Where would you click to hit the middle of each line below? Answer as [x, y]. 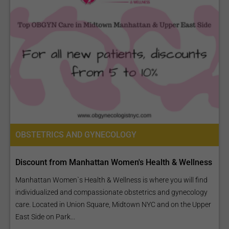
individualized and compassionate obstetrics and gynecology [111, 192]
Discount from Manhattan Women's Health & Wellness [114, 163]
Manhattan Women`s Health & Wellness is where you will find [111, 180]
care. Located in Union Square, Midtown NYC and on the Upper [113, 205]
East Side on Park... [45, 217]
